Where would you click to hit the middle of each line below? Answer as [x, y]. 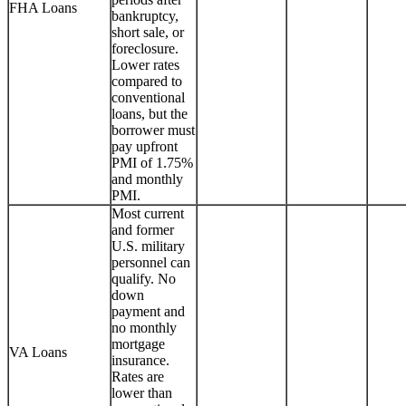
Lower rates [145, 64]
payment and [148, 311]
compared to [147, 81]
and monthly [147, 179]
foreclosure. [145, 48]
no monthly [144, 327]
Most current [148, 213]
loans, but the [150, 113]
